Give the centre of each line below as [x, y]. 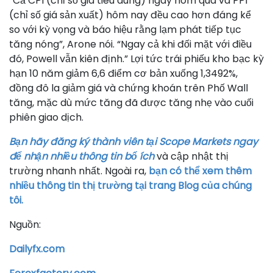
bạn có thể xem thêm [200, 171]
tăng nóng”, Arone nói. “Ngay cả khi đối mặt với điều [130, 44]
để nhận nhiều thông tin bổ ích [82, 157]
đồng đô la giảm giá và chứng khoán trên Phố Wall [129, 88]
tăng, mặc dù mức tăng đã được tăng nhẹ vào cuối [131, 103]
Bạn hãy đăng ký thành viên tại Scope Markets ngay [133, 142]
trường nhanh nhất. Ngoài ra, [79, 171]
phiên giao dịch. [46, 118]
